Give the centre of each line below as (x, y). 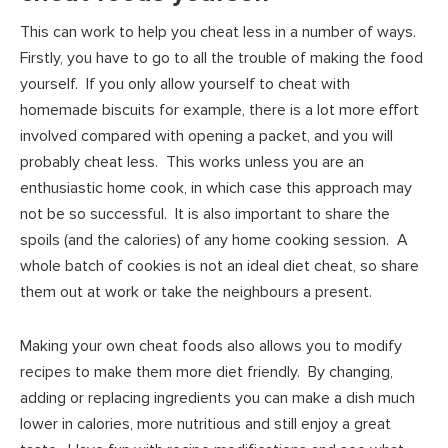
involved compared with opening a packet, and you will (206, 135)
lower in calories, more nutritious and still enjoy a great (205, 423)
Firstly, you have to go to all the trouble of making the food (221, 57)
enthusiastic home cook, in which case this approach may (216, 187)
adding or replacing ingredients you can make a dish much (217, 397)
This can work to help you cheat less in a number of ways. (220, 31)
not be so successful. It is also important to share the (205, 213)
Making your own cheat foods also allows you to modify (211, 345)
